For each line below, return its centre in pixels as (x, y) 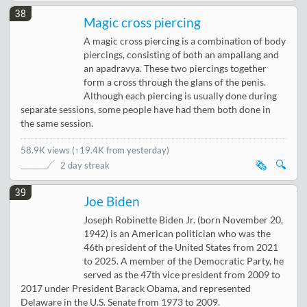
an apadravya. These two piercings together (175, 68)
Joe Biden (112, 201)
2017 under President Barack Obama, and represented (136, 288)
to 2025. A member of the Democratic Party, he (184, 261)
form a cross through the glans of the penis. (175, 82)
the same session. (57, 123)
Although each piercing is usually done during (181, 96)
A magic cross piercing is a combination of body (185, 41)
